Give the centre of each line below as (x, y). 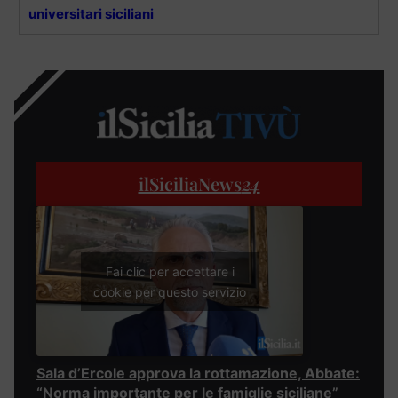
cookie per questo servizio (170, 291)
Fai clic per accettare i (170, 271)
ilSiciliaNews (190, 184)
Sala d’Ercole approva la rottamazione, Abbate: (198, 374)
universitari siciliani (91, 13)
